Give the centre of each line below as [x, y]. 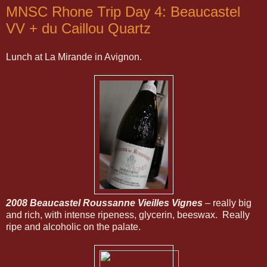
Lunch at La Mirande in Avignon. [74, 57]
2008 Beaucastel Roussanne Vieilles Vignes [104, 203]
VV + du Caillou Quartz [78, 28]
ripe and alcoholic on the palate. [73, 226]
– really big [227, 203]
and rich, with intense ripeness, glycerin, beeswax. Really [128, 215]
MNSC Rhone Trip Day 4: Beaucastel [123, 11]
